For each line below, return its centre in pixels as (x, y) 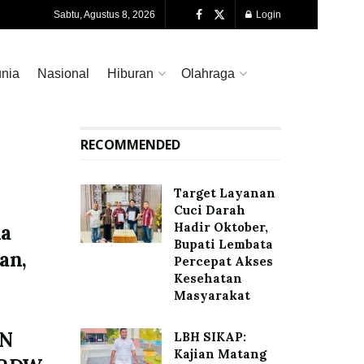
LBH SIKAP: (210, 337)
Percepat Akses (223, 261)
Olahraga (208, 74)
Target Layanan (224, 193)
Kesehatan (208, 278)
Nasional (63, 74)
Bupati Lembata (223, 244)
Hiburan (130, 74)
